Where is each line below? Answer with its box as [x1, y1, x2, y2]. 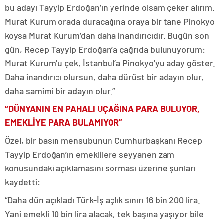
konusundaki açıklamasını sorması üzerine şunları [5, 163, 196, 174]
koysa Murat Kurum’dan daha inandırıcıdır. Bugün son [5, 30, 209, 41]
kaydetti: [5, 176, 40, 188]
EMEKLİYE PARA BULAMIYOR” [5, 117, 122, 128]
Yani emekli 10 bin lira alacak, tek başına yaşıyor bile [5, 208, 204, 220]
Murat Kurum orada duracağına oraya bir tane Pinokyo [5, 16, 215, 27]
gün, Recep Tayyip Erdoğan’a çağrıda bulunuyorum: [5, 44, 205, 55]
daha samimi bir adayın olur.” [5, 85, 115, 97]
